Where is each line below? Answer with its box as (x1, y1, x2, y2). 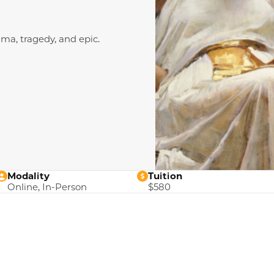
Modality (7, 170, 50, 182)
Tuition (148, 170, 182, 182)
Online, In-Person (7, 181, 87, 193)
